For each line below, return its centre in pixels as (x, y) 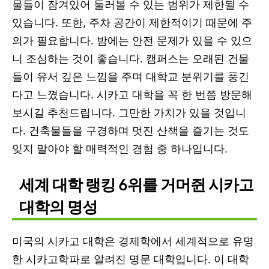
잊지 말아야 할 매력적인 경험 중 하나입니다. (120, 148)
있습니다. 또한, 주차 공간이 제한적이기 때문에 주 (132, 22)
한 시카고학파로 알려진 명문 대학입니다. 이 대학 (131, 259)
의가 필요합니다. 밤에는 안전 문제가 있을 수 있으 (132, 40)
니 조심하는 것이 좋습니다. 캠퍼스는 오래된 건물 (131, 58)
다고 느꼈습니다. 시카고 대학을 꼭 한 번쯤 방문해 (132, 94)
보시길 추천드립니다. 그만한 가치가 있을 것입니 (129, 112)
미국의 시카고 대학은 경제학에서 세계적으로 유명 (133, 241)
